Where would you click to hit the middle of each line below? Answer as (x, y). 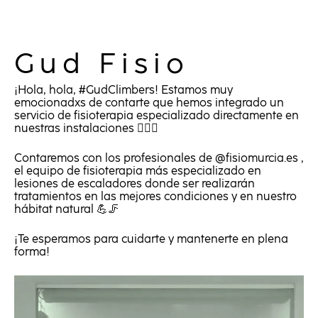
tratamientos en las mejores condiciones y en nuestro (155, 196)
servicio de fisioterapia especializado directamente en (157, 115)
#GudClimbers (117, 90)
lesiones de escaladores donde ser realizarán (135, 183)
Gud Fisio (102, 63)
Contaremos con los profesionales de (115, 158)
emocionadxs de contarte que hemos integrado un (149, 103)
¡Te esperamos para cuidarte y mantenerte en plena (151, 239)
